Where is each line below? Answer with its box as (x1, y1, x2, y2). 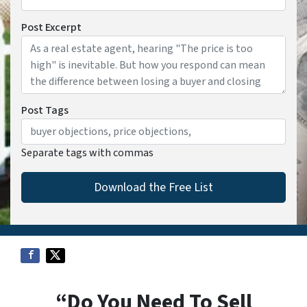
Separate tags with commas (21, 145, 153, 160)
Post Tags (21, 103, 69, 118)
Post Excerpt (21, 20, 82, 35)
